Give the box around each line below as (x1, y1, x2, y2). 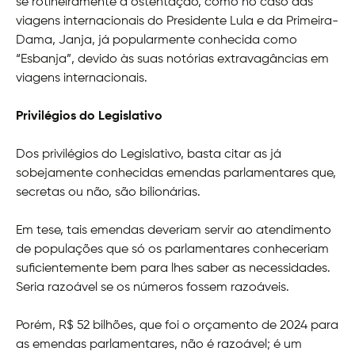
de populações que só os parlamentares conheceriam (16, 242, 329, 256)
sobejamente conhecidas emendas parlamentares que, (16, 166, 336, 180)
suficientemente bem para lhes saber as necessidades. (16, 261, 330, 275)
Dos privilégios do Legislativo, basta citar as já (16, 147, 281, 161)
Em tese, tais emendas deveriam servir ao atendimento (16, 223, 331, 237)
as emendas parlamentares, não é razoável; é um (16, 338, 302, 351)
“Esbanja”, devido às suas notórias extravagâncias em (16, 52, 329, 66)
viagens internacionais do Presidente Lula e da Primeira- (16, 14, 338, 28)
